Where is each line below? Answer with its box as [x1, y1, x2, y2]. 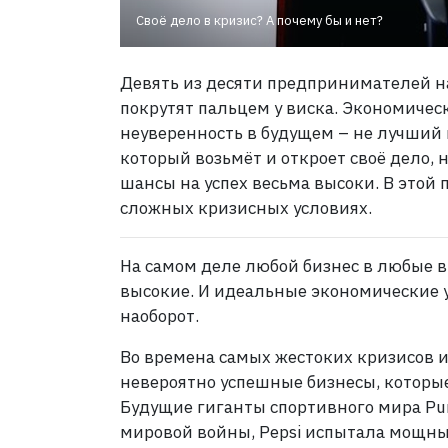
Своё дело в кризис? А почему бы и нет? [135, 12, 383, 30]
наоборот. [119, 305, 203, 328]
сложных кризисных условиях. [119, 197, 376, 220]
